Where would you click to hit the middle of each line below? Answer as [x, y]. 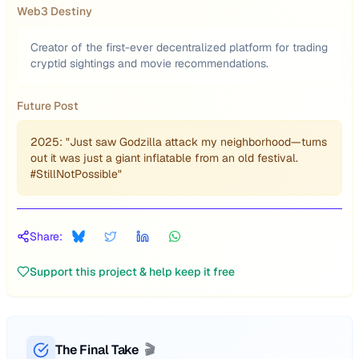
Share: [46, 236]
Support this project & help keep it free [132, 272]
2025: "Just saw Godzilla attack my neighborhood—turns [179, 142]
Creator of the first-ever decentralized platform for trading [179, 47]
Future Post [48, 106]
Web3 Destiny [54, 11]
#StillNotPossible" [76, 174]
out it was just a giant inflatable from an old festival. [164, 158]
